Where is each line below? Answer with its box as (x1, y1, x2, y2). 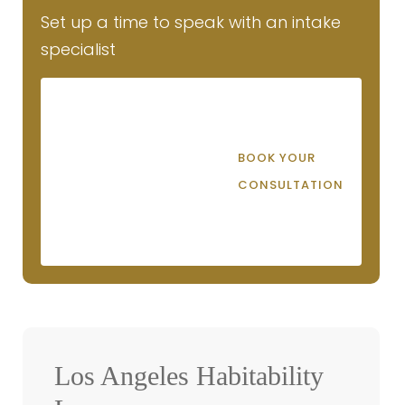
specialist (41, 38, 116, 61)
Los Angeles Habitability (54, 361, 324, 391)
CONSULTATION (238, 176, 344, 194)
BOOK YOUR (238, 149, 316, 167)
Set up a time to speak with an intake (41, 11, 341, 33)
